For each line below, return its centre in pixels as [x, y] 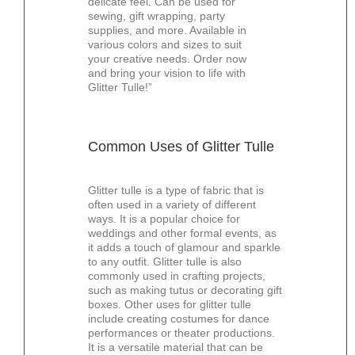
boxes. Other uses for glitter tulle [170, 305]
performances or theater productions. [181, 333]
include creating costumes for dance [179, 319]
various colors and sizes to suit [165, 45]
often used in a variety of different [172, 205]
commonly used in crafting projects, [177, 276]
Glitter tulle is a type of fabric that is [176, 191]
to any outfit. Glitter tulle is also [165, 262]
